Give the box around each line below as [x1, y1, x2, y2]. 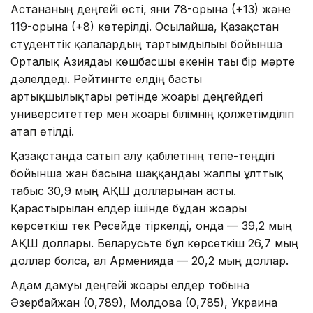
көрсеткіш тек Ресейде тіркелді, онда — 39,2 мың [10, 218, 292, 233]
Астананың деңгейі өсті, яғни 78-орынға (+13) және [10, 1, 291, 16]
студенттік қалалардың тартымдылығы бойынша [10, 36, 282, 51]
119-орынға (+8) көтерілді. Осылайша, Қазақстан [10, 19, 279, 34]
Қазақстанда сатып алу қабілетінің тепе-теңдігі [10, 148, 275, 163]
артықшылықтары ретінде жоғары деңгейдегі [10, 89, 263, 103]
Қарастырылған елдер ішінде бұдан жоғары [10, 201, 247, 215]
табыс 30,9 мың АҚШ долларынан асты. [10, 183, 236, 198]
